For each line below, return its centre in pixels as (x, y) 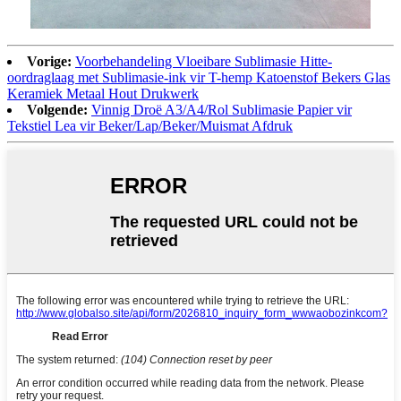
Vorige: (49, 61)
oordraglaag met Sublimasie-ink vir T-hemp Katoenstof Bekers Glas (199, 77)
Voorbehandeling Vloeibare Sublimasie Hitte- (204, 61)
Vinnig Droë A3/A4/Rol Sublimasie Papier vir (222, 109)
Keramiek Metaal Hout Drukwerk (103, 93)
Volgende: (57, 109)
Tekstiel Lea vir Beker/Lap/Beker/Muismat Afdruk (150, 125)
